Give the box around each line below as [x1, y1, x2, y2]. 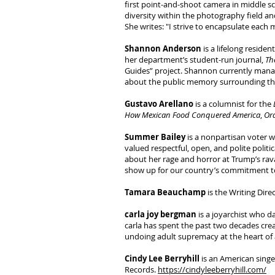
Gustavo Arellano [125, 98, 193, 109]
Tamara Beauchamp [125, 187, 207, 198]
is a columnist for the [193, 98, 273, 109]
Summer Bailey [125, 131, 185, 142]
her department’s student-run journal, [125, 54, 263, 65]
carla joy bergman [125, 209, 196, 220]
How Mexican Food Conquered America [125, 109, 260, 120]
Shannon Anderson [125, 43, 201, 54]
